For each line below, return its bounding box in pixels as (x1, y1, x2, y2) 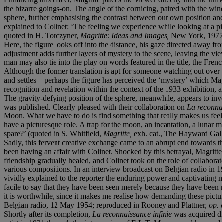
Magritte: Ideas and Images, (80, 31, 171, 40)
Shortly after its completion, (4, 209, 92, 218)
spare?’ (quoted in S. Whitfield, (4, 129, 103, 138)
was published (4, 102, 49, 111)
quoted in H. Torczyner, (4, 31, 80, 40)
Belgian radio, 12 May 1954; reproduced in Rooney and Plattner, (4, 200, 209, 209)
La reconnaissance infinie (92, 209, 174, 218)
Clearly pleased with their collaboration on (53, 102, 187, 111)
